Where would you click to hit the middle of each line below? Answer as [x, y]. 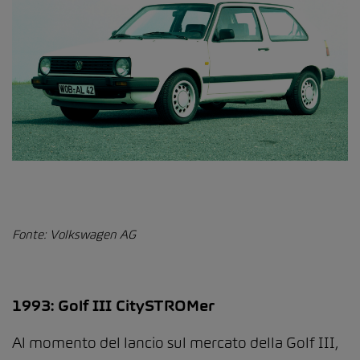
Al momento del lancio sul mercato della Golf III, [175, 342]
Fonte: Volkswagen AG [74, 234]
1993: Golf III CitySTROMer [113, 305]
